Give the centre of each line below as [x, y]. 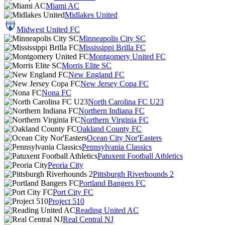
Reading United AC [107, 210]
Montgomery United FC [127, 57]
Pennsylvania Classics [117, 147]
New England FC [96, 75]
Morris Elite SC [87, 66]
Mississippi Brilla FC [112, 47]
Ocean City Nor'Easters [124, 138]
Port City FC [73, 192]
